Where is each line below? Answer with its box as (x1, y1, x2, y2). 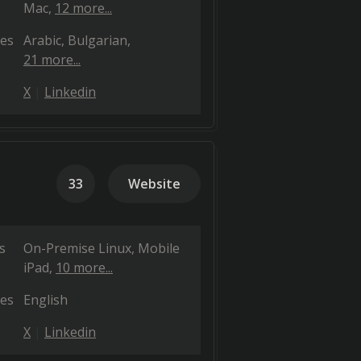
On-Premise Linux (23, 239, 131, 257)
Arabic (23, 31, 61, 49)
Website (128, 175, 180, 193)
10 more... (56, 259, 113, 276)
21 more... (23, 51, 81, 68)
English (23, 291, 68, 309)
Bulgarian (68, 31, 127, 49)
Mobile (138, 239, 180, 257)
